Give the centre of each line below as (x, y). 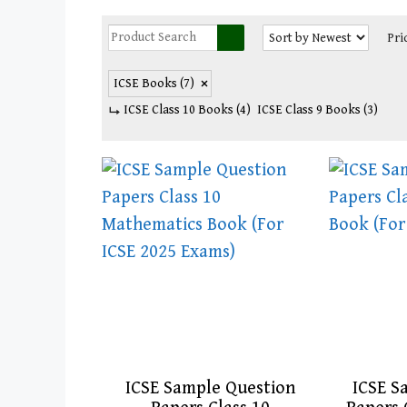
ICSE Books (147, 83)
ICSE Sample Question (210, 388)
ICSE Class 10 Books (180, 109)
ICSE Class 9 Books (310, 109)
